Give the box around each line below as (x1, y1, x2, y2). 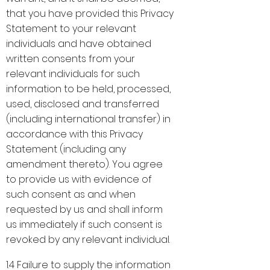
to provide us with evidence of (6, 172, 152, 186)
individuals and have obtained (6, 37, 151, 51)
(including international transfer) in (6, 112, 171, 126)
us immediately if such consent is (6, 218, 162, 231)
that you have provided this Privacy (6, 7, 174, 20)
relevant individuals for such (6, 67, 140, 81)
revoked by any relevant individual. (6, 233, 170, 246)
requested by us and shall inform (6, 202, 163, 216)
